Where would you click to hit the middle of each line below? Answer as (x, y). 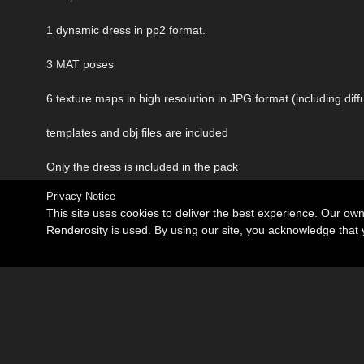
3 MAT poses (80, 65)
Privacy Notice (81, 196)
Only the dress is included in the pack (142, 167)
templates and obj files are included (137, 133)
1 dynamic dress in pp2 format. (126, 30)
